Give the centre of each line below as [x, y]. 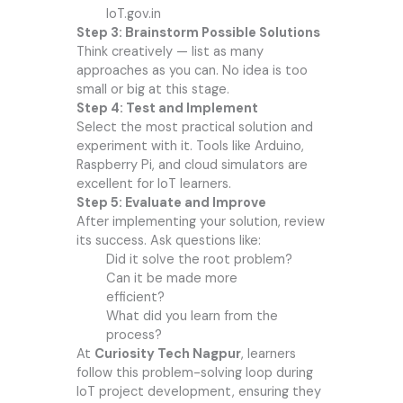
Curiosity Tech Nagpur [167, 354]
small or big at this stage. [152, 90]
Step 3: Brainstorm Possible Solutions [198, 33]
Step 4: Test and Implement [167, 109]
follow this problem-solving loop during [194, 373]
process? [134, 336]
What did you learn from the [192, 317]
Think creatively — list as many [170, 52]
